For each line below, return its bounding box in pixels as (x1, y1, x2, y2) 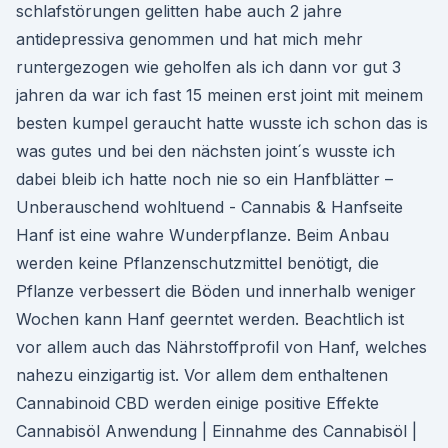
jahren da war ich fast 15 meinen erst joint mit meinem (16, 85, 423, 105)
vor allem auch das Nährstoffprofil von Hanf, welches (16, 337, 427, 357)
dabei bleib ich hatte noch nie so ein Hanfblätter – (16, 169, 393, 189)
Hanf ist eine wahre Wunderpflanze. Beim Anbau (16, 225, 389, 245)
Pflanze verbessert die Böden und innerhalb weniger (16, 281, 416, 301)
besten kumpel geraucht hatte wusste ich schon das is (16, 113, 428, 133)
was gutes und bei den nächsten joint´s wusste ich (16, 141, 395, 161)
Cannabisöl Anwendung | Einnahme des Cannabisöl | (16, 421, 417, 441)
